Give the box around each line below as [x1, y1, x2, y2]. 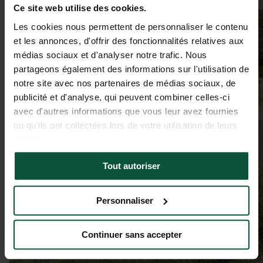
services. [14, 134, 52, 144]
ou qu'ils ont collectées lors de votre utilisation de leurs [14, 120, 238, 130]
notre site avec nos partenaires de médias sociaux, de [14, 77, 236, 88]
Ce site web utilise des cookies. [14, 3, 146, 14]
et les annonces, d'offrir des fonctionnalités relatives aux [14, 35, 244, 46]
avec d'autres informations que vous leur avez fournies [14, 106, 238, 116]
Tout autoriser [103, 161, 160, 171]
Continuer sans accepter [81, 230, 182, 240]
